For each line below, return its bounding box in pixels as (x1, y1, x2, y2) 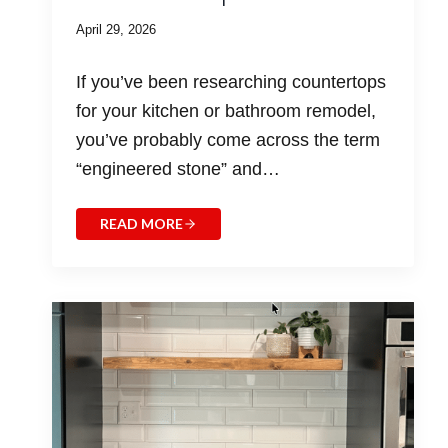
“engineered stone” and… (75, 159, 280, 180)
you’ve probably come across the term (75, 130, 380, 151)
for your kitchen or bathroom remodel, (75, 101, 376, 122)
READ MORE (99, 215, 183, 233)
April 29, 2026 (75, 22, 156, 38)
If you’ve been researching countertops (75, 72, 386, 93)
